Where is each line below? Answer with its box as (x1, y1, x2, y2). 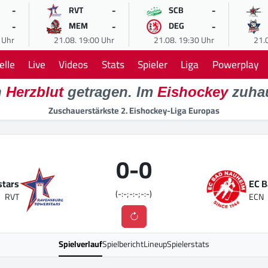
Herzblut (5, 84, 63, 100)
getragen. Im (63, 84, 157, 100)
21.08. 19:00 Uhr (53, 32, 114, 48)
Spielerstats (167, 236, 209, 252)
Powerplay (212, 54, 258, 75)
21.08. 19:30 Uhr (153, 32, 214, 48)
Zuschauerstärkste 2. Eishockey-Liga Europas (48, 102, 220, 119)
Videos (59, 54, 89, 75)
